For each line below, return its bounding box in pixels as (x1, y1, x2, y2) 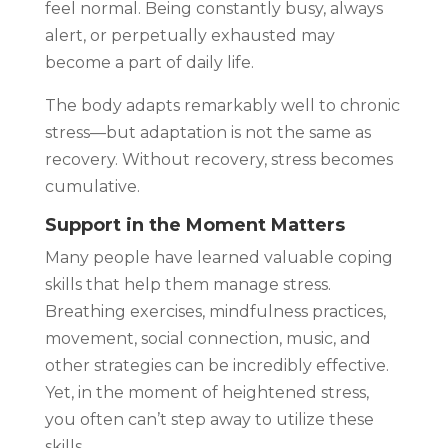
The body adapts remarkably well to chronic (44, 95, 400, 115)
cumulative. (44, 176, 140, 196)
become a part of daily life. (44, 52, 254, 72)
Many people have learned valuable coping (44, 247, 393, 267)
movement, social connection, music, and (44, 328, 371, 348)
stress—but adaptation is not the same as (44, 122, 371, 142)
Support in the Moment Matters (44, 213, 345, 236)
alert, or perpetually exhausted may (44, 25, 335, 45)
